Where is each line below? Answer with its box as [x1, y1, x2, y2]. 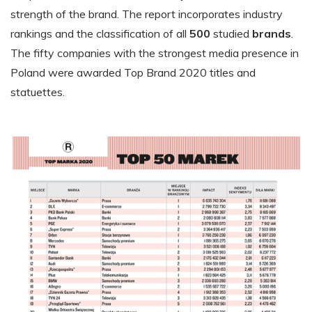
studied [210, 26, 252, 40]
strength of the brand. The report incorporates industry [10, 7, 283, 21]
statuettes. [10, 85, 65, 99]
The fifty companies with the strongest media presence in [10, 46, 299, 60]
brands [252, 26, 291, 40]
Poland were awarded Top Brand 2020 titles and [10, 65, 256, 79]
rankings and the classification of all [10, 26, 189, 40]
